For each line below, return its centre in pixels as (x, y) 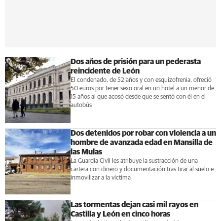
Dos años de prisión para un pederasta (135, 62)
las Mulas (86, 152)
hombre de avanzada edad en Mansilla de (141, 143)
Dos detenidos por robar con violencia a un (143, 133)
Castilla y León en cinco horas (120, 214)
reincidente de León (105, 71)
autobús (81, 106)
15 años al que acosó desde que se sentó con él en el (138, 97)
